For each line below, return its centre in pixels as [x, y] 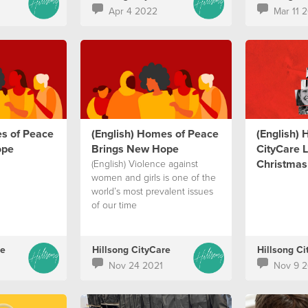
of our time [114, 205]
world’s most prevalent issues [152, 191]
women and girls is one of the [153, 177]
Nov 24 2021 [135, 265]
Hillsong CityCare [131, 250]
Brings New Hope [135, 149]
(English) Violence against [144, 163]
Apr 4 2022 [133, 11]
